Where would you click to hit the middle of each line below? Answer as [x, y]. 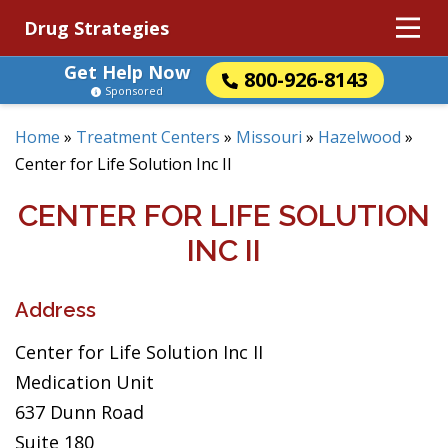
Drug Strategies [96, 28]
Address [55, 310]
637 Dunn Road [79, 412]
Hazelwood [359, 137]
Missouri [269, 137]
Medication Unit [84, 382]
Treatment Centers [148, 137]
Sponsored [134, 90]
